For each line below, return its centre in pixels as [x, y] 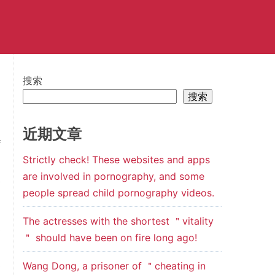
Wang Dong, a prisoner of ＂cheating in [114, 266]
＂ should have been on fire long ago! [110, 238]
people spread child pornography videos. [118, 193]
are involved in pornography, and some [113, 176]
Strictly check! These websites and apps [116, 160]
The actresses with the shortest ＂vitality [118, 221]
